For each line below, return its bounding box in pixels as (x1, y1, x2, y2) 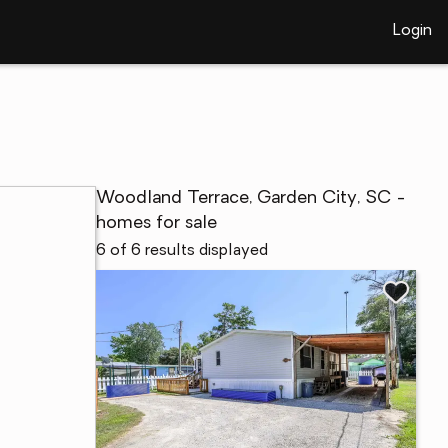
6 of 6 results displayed (96, 243, 268, 259)
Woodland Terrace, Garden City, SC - (96, 189, 406, 208)
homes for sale (96, 214, 217, 233)
